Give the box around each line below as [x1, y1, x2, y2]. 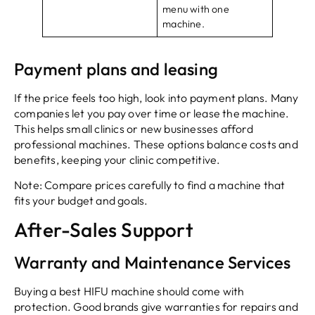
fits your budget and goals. [14, 193, 148, 207]
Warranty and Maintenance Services [14, 252, 291, 274]
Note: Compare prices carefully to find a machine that [14, 177, 285, 192]
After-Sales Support [14, 217, 193, 243]
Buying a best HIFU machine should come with [14, 284, 245, 299]
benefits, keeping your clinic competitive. [14, 152, 221, 167]
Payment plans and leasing [14, 58, 218, 79]
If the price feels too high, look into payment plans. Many [14, 90, 299, 105]
